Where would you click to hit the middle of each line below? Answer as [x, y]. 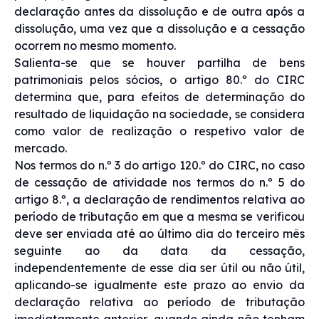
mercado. [41, 148]
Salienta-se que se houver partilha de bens [159, 62]
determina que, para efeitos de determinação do [159, 96]
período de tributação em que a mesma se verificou [159, 216]
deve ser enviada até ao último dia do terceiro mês [159, 233]
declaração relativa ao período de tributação [159, 302]
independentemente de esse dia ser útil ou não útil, [159, 267]
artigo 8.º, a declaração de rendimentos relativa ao [159, 199]
